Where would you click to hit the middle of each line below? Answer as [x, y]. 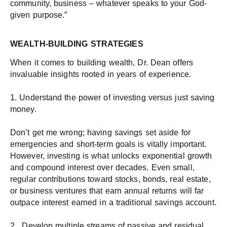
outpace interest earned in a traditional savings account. [113, 203]
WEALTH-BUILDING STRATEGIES [77, 44]
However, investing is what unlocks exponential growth [111, 156]
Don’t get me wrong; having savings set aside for [100, 133]
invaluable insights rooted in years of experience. [101, 74]
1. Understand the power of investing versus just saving [112, 98]
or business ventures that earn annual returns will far [107, 191]
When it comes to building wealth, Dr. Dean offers [102, 63]
